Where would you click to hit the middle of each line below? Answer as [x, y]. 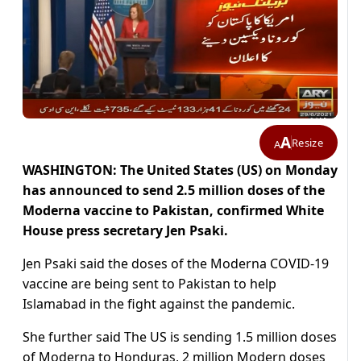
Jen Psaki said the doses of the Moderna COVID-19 [176, 264]
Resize [307, 142]
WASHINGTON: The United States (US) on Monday [180, 170]
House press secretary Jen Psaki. [125, 231]
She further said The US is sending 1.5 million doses [180, 337]
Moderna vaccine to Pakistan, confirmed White [173, 211]
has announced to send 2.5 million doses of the [174, 191]
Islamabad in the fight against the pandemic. [159, 304]
